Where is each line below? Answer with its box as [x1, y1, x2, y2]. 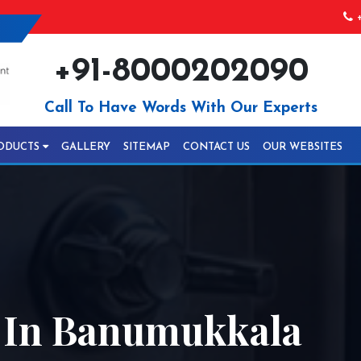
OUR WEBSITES [263, 142, 342, 152]
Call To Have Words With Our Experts [44, 101, 317, 116]
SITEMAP [123, 142, 170, 152]
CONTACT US [183, 142, 250, 152]
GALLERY [61, 142, 110, 152]
